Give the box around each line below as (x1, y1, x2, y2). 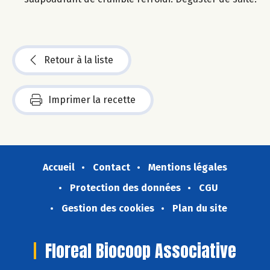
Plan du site (172, 202, 227, 214)
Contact (93, 161, 130, 173)
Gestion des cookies (61, 202, 154, 214)
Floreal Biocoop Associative (45, 237, 236, 263)
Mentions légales (148, 161, 227, 173)
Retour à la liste (44, 54, 113, 66)
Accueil (43, 161, 75, 173)
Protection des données (70, 181, 181, 193)
